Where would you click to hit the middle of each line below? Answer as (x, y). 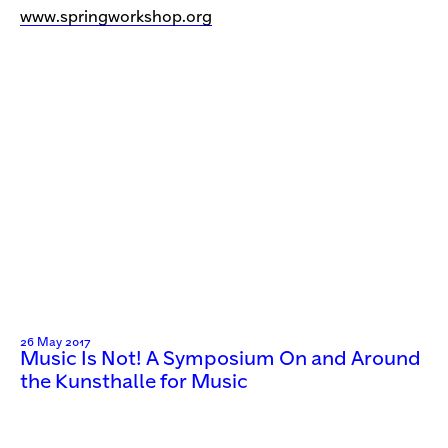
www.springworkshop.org (116, 17)
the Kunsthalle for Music (134, 383)
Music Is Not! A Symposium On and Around (220, 360)
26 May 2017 (55, 343)
